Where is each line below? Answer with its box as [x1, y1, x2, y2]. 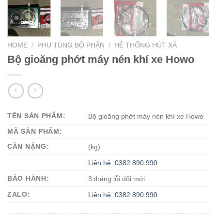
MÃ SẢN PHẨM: [7, 127, 62, 136]
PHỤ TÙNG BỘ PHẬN [37, 41, 105, 49]
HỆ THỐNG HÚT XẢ [114, 41, 177, 49]
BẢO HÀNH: [7, 174, 49, 183]
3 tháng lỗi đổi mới [88, 175, 145, 183]
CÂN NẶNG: [7, 142, 49, 151]
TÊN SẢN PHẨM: [7, 112, 66, 120]
